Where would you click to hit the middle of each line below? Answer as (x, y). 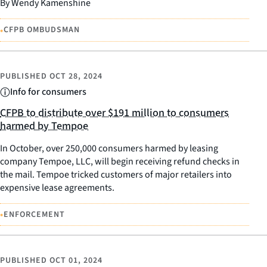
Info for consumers (48, 91)
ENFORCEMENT (34, 214)
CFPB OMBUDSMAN (42, 30)
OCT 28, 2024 (76, 76)
